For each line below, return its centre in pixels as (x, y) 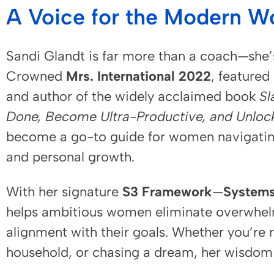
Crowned (36, 76)
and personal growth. (70, 157)
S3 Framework (167, 192)
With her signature (64, 192)
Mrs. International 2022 (139, 76)
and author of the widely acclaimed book (133, 97)
